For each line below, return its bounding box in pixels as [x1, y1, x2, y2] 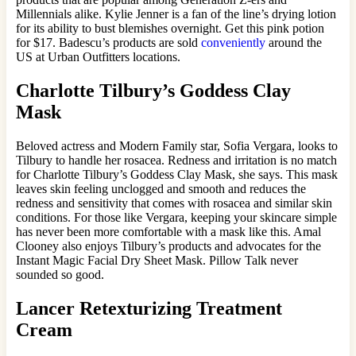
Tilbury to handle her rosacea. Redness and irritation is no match [16, 153, 337, 167]
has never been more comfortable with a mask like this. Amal [16, 224, 321, 238]
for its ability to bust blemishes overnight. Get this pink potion [16, 21, 324, 35]
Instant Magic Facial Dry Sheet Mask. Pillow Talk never [16, 253, 298, 267]
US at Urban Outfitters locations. [16, 49, 184, 64]
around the [265, 35, 322, 49]
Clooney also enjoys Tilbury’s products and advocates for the [16, 238, 321, 253]
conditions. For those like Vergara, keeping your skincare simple [16, 210, 337, 224]
